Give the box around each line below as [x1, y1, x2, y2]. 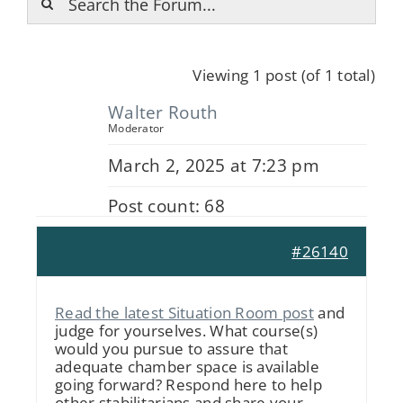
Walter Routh [108, 100, 219, 123]
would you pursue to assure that [55, 337, 288, 359]
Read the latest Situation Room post [55, 301, 314, 323]
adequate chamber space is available [55, 355, 319, 377]
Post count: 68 [108, 193, 225, 217]
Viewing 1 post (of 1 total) [193, 64, 375, 85]
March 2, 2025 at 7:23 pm [108, 153, 319, 176]
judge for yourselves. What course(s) [55, 319, 318, 341]
